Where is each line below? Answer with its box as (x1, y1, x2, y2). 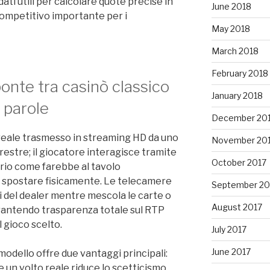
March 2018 (211, 46, 259, 56)
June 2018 (211, 1, 251, 11)
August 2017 (211, 202, 262, 212)
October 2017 (211, 157, 266, 168)
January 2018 (211, 90, 263, 101)
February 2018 (211, 68, 268, 78)
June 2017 (211, 246, 251, 257)
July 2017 (211, 224, 246, 234)
